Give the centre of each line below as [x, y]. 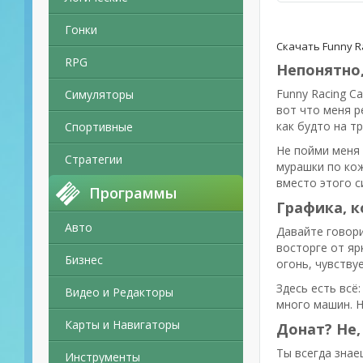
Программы [133, 193]
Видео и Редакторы [119, 292]
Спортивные [99, 127]
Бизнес [84, 260]
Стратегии [94, 159]
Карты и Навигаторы [122, 325]
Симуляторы [99, 94]
